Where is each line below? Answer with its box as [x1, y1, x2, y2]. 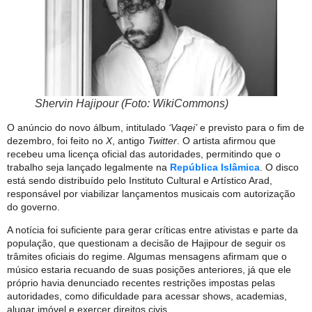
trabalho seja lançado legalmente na [7, 161, 170, 173]
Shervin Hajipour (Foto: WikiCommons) [35, 97, 228, 109]
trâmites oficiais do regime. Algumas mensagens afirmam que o [7, 251, 287, 263]
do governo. [7, 201, 60, 212]
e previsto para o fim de [197, 121, 304, 133]
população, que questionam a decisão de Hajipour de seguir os [7, 237, 286, 249]
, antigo [112, 134, 148, 146]
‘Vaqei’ [169, 121, 197, 133]
